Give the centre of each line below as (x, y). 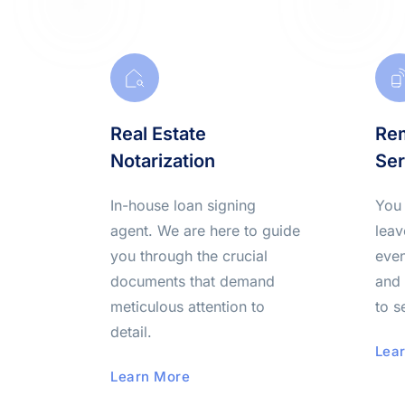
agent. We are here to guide (206, 231)
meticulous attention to (188, 306)
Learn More (151, 377)
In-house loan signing (184, 205)
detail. (132, 332)
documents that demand (193, 281)
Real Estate (159, 134)
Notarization (163, 161)
